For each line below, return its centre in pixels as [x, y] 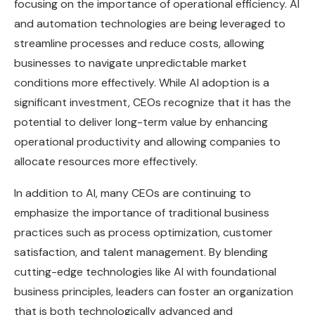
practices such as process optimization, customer [143, 233]
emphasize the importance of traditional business [142, 213]
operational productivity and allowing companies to [147, 142]
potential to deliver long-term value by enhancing [141, 122]
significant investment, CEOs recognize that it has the [153, 103]
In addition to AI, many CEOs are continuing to [133, 193]
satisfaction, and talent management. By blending [141, 252]
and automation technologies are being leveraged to [150, 24]
